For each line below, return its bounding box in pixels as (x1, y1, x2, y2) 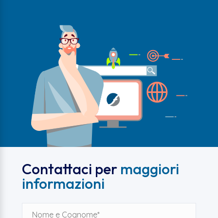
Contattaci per (21, 160, 120, 179)
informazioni (21, 174, 105, 193)
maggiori (120, 160, 179, 179)
